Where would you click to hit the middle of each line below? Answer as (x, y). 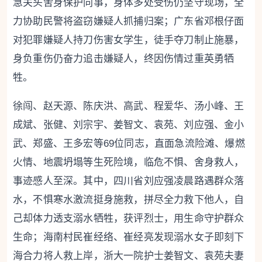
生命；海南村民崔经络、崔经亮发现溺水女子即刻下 (129, 237)
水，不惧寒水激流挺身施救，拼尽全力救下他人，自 (129, 200)
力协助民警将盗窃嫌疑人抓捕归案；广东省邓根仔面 (129, 21)
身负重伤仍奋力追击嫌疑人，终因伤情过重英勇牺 (124, 59)
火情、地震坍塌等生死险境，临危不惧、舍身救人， (129, 162)
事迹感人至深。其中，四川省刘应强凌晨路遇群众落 (129, 181)
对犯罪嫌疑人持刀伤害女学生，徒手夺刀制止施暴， (129, 40)
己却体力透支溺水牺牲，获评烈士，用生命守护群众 (129, 218)
